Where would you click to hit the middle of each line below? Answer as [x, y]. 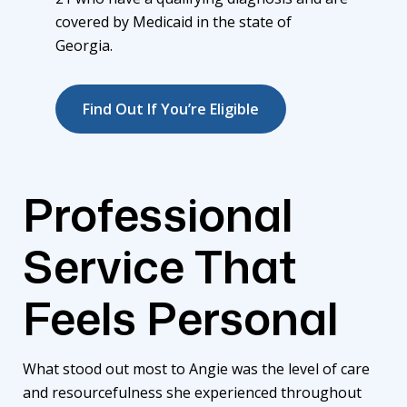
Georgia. [86, 45]
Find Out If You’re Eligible [171, 109]
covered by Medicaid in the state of [174, 21]
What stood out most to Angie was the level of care [196, 368]
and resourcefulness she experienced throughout [192, 392]
